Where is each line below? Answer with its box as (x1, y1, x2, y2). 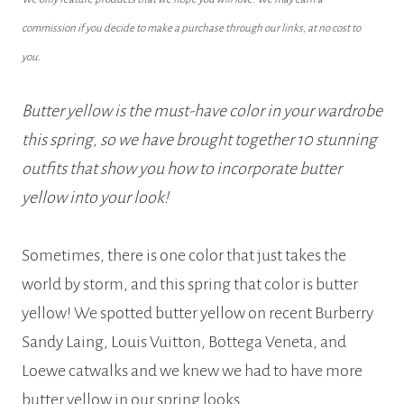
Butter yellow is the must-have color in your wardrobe (22, 102, 382, 121)
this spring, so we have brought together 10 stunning (22, 131, 377, 150)
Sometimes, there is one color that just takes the (22, 246, 346, 265)
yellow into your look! (22, 188, 169, 207)
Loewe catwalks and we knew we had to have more (22, 362, 363, 381)
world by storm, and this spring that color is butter (22, 275, 358, 294)
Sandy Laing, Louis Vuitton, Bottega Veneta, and (22, 333, 346, 352)
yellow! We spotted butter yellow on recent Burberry (22, 304, 373, 323)
